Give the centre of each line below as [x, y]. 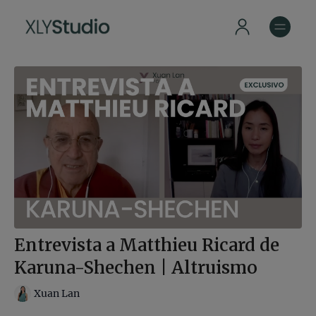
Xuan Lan [57, 294]
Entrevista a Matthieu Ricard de [147, 245]
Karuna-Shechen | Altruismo [136, 267]
